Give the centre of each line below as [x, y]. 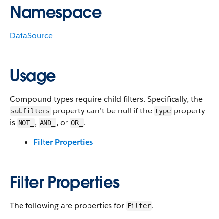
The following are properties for [68, 206]
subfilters [30, 111]
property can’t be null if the [102, 111]
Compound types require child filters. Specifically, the [106, 99]
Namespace [56, 12]
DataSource [31, 35]
